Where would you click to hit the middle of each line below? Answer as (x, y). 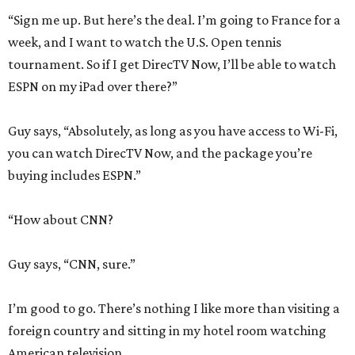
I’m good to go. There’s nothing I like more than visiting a (174, 309)
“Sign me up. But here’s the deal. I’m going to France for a (174, 20)
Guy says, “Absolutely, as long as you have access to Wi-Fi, (173, 131)
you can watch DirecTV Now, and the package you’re (160, 153)
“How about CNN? (61, 220)
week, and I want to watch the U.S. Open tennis (145, 42)
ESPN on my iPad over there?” (93, 87)
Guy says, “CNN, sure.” (72, 264)
